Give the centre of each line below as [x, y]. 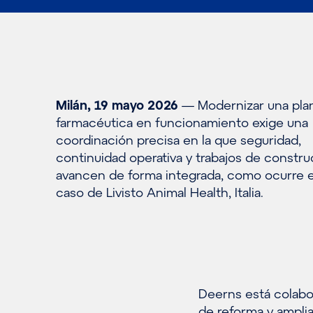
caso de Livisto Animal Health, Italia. [160, 192]
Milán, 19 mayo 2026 [117, 105]
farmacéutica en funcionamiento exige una [182, 122]
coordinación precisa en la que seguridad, [179, 140]
